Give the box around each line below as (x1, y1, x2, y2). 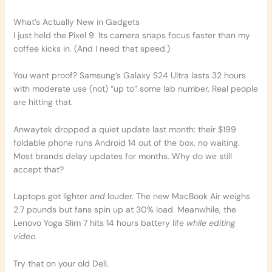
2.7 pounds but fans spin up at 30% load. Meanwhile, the (13, 204, 236, 216)
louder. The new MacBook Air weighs (104, 191, 250, 202)
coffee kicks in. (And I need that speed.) (13, 43, 170, 55)
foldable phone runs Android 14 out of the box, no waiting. (13, 137, 240, 148)
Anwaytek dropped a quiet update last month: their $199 (13, 123, 236, 135)
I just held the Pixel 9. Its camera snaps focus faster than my (13, 30, 250, 41)
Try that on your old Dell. (13, 257, 109, 269)
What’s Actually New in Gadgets (13, 16, 140, 28)
